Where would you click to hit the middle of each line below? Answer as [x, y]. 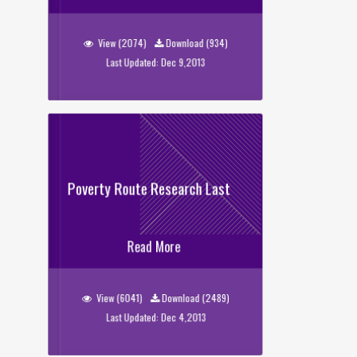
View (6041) [120, 298]
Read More [153, 247]
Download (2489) [196, 298]
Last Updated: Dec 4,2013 [156, 317]
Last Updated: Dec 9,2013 [156, 62]
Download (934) [197, 43]
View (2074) [122, 43]
